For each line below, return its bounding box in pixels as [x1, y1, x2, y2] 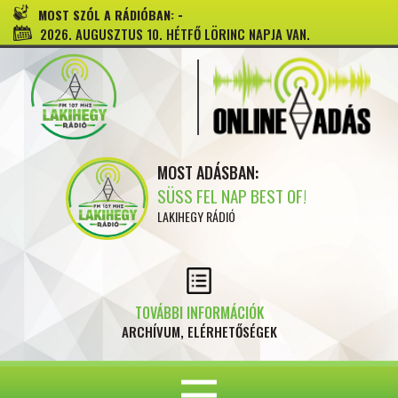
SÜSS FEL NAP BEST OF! [157, 183, 307, 208]
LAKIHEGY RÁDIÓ [157, 207, 236, 226]
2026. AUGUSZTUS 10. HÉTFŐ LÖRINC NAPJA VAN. [40, 24, 310, 44]
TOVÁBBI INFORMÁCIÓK [134, 302, 264, 323]
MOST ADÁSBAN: [157, 161, 259, 184]
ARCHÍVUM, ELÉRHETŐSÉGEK [121, 322, 277, 341]
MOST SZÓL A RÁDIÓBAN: [37, 5, 178, 24]
